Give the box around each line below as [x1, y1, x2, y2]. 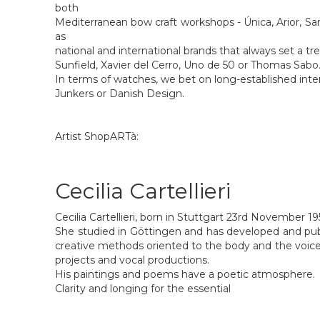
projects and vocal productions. [55, 254, 209, 266]
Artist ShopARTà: [55, 130, 139, 143]
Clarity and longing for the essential [55, 282, 231, 295]
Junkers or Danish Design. [55, 87, 184, 100]
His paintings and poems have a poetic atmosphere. [55, 268, 315, 281]
